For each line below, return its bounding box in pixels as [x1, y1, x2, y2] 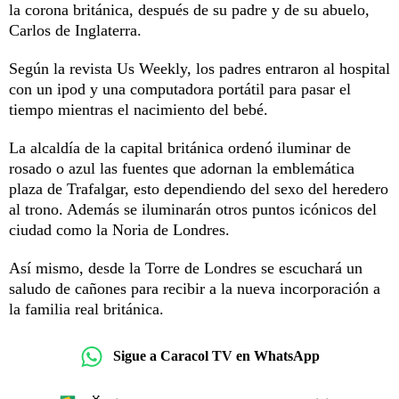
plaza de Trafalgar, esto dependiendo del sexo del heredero [9, 179, 388, 198]
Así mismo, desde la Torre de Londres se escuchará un [9, 258, 362, 277]
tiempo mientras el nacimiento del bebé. [9, 100, 273, 118]
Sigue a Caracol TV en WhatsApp [113, 348, 320, 364]
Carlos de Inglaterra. [9, 20, 146, 39]
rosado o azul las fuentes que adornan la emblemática [9, 159, 354, 177]
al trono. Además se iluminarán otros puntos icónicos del [9, 199, 377, 218]
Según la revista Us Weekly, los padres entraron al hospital [9, 59, 390, 77]
